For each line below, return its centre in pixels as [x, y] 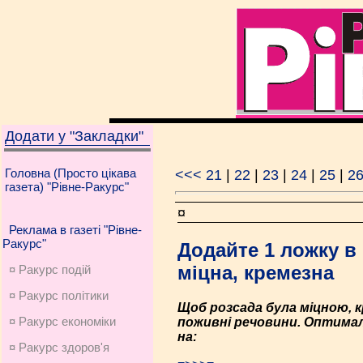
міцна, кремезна [256, 272]
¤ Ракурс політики [59, 295]
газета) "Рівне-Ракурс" [67, 187]
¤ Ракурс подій [50, 269]
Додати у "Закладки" [74, 136]
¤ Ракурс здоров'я [59, 347]
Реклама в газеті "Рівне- [75, 230]
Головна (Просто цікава [70, 173]
